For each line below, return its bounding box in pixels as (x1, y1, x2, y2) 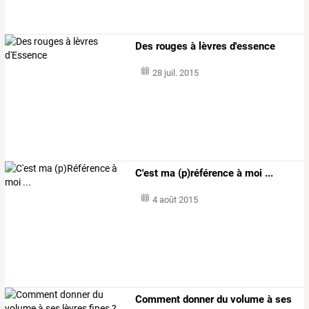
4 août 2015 (152, 194, 198, 205)
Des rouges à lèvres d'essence (135, 40, 276, 53)
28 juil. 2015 (152, 68, 199, 79)
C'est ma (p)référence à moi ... (135, 166, 274, 179)
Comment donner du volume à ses (135, 292, 292, 306)
